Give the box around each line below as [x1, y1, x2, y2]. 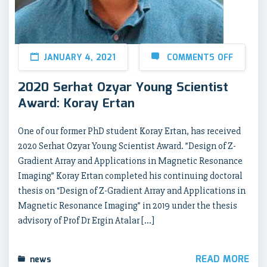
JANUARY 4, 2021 [44, 51, 116, 64]
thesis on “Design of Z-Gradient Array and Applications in [18, 184, 246, 197]
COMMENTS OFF [167, 51, 233, 64]
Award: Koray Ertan [18, 93, 135, 114]
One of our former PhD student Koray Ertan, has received [18, 125, 241, 137]
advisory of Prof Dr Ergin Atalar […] [18, 214, 154, 226]
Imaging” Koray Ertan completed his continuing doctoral [18, 169, 243, 182]
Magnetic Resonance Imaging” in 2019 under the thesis [18, 199, 237, 212]
